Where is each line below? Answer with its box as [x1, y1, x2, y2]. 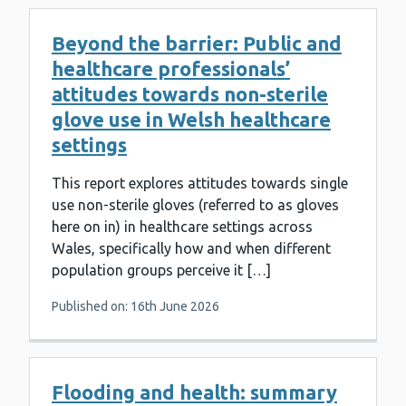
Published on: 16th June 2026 [52, 299, 219, 314]
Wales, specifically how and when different [52, 240, 331, 257]
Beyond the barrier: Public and [52, 32, 342, 55]
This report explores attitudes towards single [52, 175, 348, 192]
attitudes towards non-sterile [52, 82, 328, 106]
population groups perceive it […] [52, 262, 271, 279]
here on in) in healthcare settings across [52, 218, 313, 236]
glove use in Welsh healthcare [52, 108, 331, 131]
